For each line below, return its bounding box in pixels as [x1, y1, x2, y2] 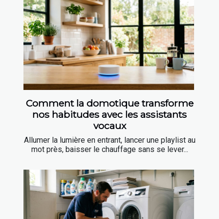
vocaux [93, 120, 126, 132]
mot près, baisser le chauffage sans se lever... [31, 145, 188, 154]
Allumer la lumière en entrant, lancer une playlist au [23, 135, 196, 145]
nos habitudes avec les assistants [32, 109, 187, 121]
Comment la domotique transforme [25, 97, 194, 109]
